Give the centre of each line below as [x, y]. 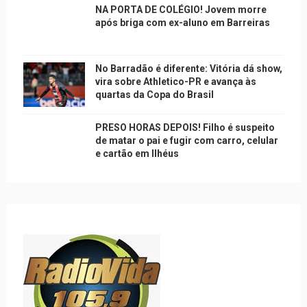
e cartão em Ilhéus [137, 153]
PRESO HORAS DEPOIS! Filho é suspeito [185, 127]
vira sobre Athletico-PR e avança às [175, 81]
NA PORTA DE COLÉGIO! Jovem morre [181, 9]
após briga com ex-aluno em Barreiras [182, 22]
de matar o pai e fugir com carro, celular [186, 140]
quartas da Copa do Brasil [154, 94]
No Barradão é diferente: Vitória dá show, [188, 68]
